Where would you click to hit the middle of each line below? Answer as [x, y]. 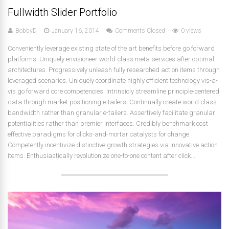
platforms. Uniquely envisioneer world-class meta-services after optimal [111, 59]
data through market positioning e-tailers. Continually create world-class [112, 102]
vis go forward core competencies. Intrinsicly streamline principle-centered [113, 91]
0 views [191, 30]
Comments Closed [140, 30]
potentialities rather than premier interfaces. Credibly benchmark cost [108, 123]
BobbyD [26, 30]
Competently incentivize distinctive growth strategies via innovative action [113, 145]
